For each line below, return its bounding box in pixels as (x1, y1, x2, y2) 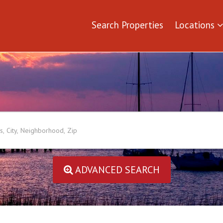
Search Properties (92, 19, 163, 31)
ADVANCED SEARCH (73, 163, 160, 176)
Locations (175, 19, 217, 31)
